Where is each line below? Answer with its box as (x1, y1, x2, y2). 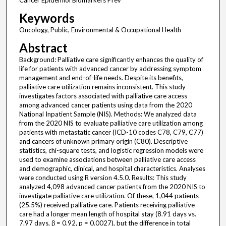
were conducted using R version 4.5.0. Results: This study (19, 174, 187, 182)
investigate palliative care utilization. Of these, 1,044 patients (19, 192, 199, 200)
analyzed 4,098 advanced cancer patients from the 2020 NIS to (19, 183, 205, 191)
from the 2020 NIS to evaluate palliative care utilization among (19, 119, 203, 128)
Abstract (19, 40, 68, 55)
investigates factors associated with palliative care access (19, 92, 187, 100)
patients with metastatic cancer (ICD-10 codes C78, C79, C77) (19, 128, 203, 137)
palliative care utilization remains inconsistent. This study (19, 83, 186, 91)
